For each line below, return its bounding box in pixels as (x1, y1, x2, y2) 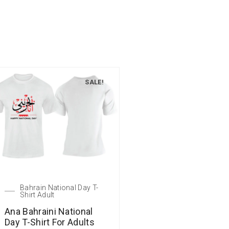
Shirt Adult (20, 191, 55, 199)
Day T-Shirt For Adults (5, 217, 95, 228)
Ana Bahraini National (5, 206, 93, 217)
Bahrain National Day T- (20, 184, 99, 192)
